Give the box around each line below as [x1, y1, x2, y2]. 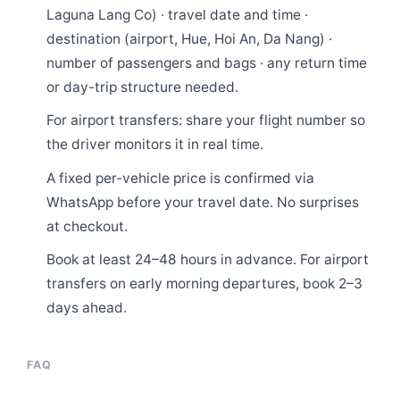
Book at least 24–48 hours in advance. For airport [46, 250, 370, 268]
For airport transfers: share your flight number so [46, 112, 366, 129]
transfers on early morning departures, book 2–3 [46, 274, 363, 292]
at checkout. [46, 217, 129, 235]
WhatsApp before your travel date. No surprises [46, 193, 360, 211]
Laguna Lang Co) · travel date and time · [46, 5, 309, 23]
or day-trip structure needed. [46, 78, 239, 96]
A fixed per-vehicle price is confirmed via [46, 169, 315, 187]
